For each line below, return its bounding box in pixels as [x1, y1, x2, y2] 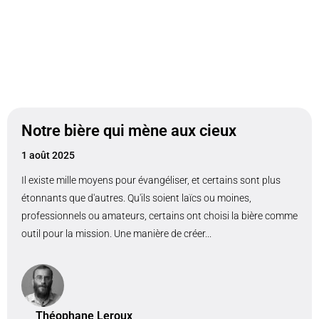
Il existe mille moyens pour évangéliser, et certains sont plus [21, 174, 281, 186]
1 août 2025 [21, 150, 75, 161]
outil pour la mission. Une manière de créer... [21, 228, 211, 239]
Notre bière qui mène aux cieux [21, 122, 236, 140]
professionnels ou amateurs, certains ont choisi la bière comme [21, 210, 298, 221]
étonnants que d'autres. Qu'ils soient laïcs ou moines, [21, 192, 251, 204]
